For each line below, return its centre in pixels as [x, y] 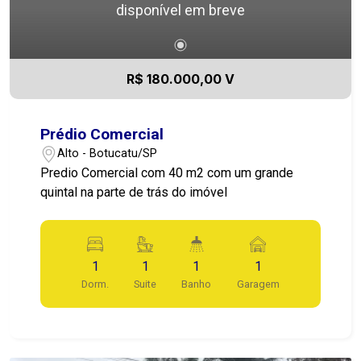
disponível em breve [180, 10]
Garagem [258, 284]
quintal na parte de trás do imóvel [134, 192]
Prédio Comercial [102, 134]
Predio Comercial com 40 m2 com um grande [167, 172]
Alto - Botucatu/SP [108, 154]
